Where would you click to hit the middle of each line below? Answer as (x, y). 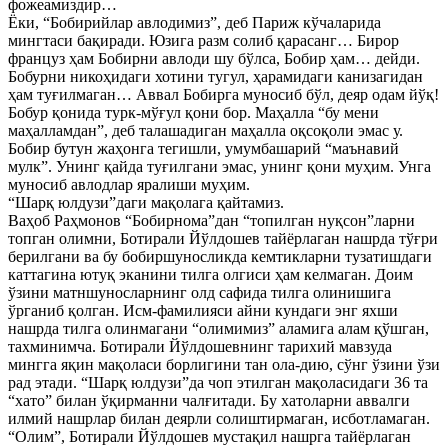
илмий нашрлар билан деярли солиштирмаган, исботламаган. (219, 418)
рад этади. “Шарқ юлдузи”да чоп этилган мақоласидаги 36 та (218, 382)
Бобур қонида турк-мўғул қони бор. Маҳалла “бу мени (193, 112)
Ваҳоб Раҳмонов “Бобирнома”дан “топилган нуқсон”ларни (211, 220)
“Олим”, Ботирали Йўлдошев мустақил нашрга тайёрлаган (209, 436)
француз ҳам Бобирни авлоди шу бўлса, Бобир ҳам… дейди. (214, 58)
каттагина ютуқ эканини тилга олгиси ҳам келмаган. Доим (210, 274)
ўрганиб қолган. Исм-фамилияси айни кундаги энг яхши (203, 310)
